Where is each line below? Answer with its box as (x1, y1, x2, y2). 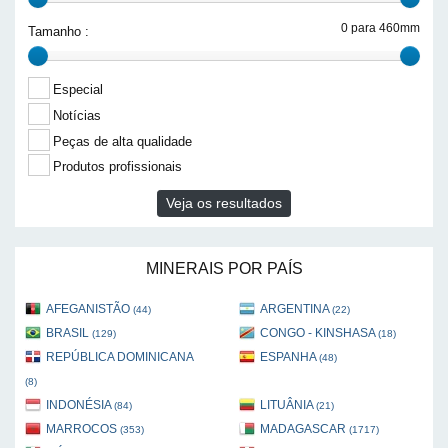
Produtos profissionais (53, 159, 182, 175)
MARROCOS (46, 422, 120, 437)
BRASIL (46, 326, 92, 341)
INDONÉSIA (46, 398, 114, 413)
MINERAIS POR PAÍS (145, 260, 303, 278)
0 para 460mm (341, 21, 420, 36)
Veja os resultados (166, 195, 282, 212)
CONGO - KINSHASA (260, 326, 378, 341)
